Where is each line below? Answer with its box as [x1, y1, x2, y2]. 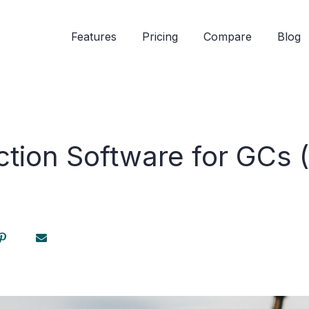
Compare [203, 30, 252, 44]
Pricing [142, 30, 178, 44]
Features [71, 30, 117, 44]
